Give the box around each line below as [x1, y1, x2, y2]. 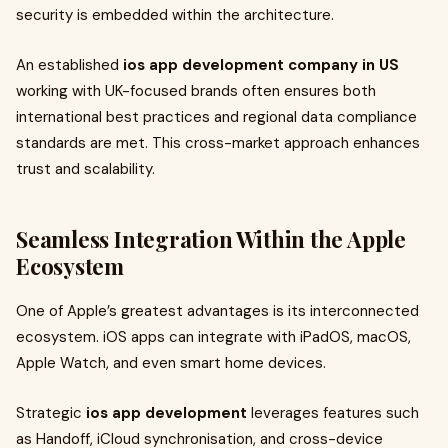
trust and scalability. [16, 159, 155, 179]
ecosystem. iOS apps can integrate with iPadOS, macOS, [16, 327, 411, 347]
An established [16, 55, 123, 75]
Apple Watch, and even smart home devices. [16, 353, 326, 373]
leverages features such [247, 403, 419, 423]
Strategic [16, 403, 86, 423]
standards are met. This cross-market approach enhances [16, 133, 420, 153]
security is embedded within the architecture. [16, 5, 334, 25]
